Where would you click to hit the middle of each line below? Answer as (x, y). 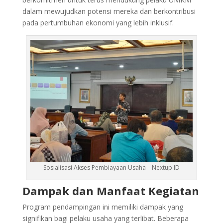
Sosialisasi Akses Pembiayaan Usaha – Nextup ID (111, 167)
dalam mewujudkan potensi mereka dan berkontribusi (109, 11)
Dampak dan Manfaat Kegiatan (111, 190)
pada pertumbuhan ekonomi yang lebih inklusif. (98, 23)
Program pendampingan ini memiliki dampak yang (103, 207)
